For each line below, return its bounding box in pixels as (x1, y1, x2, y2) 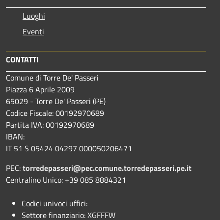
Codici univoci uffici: (22, 197, 89, 209)
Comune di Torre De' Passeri (6, 71, 99, 83)
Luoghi (23, 9, 45, 22)
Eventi (23, 25, 44, 37)
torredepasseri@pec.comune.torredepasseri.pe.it (23, 162, 192, 174)
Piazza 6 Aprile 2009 (6, 83, 75, 95)
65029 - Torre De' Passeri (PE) (6, 95, 106, 107)
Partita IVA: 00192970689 (6, 118, 94, 131)
